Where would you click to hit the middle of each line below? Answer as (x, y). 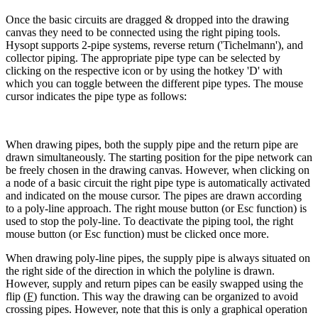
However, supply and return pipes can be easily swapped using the (154, 283)
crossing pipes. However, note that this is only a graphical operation (157, 309)
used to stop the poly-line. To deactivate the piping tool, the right (149, 221)
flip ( (16, 296)
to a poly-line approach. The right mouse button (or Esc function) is (156, 208)
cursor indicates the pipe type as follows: (96, 96)
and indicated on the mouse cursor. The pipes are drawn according (154, 195)
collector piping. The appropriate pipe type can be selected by (143, 57)
